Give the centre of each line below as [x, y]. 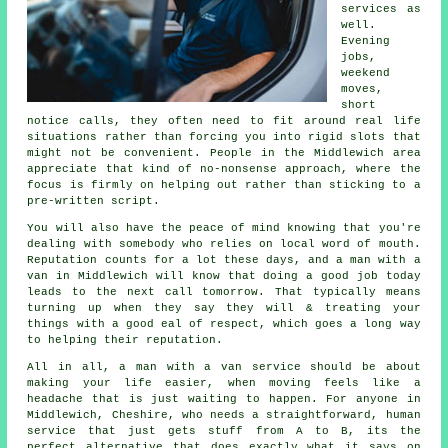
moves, [362, 89]
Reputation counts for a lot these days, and [182, 260]
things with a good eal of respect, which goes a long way [224, 324]
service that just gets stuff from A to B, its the [224, 431]
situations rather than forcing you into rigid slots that [224, 137]
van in [49, 276]
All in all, [73, 367]
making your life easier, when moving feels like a [224, 383]
